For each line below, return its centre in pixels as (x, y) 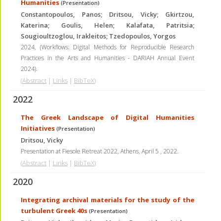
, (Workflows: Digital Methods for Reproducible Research (114, 47)
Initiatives (38, 128)
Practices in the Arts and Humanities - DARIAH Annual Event (108, 58)
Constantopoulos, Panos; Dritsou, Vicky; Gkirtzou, (108, 14)
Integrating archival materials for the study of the (108, 200)
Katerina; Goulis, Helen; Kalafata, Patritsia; (108, 25)
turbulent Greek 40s (54, 211)
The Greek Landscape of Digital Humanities (108, 117)
